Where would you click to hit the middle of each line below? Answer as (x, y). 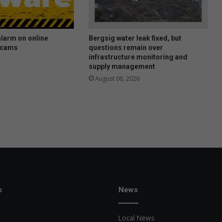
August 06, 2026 (117, 78)
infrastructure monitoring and (138, 57)
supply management (122, 66)
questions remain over (126, 47)
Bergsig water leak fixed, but (135, 38)
